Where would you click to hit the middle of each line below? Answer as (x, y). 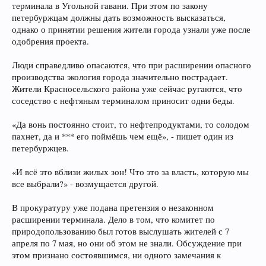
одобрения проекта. (50, 42)
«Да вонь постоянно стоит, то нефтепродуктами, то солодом (131, 125)
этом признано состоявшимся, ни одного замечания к (116, 255)
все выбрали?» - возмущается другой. (85, 184)
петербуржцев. (40, 148)
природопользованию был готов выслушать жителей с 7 (121, 232)
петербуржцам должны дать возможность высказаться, (119, 18)
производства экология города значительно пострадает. (120, 77)
